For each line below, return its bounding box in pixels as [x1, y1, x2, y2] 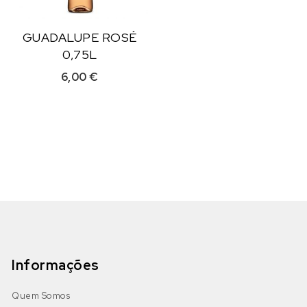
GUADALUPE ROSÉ [22, 29, 137, 46]
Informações [12, 256, 99, 275]
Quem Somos [12, 290, 71, 302]
